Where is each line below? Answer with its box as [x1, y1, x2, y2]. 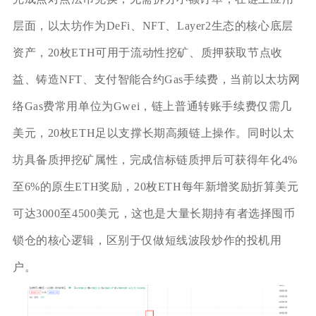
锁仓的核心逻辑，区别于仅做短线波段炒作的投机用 [12, 233, 282, 246]
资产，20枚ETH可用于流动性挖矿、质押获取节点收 [12, 46, 283, 59]
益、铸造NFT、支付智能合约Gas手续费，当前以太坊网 [12, 73, 301, 85]
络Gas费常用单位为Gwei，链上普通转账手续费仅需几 [12, 99, 293, 112]
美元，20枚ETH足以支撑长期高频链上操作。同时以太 [12, 126, 295, 139]
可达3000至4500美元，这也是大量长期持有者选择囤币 [12, 207, 296, 219]
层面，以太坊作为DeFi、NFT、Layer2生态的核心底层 [12, 19, 293, 32]
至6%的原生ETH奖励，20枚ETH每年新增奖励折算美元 [12, 180, 299, 193]
